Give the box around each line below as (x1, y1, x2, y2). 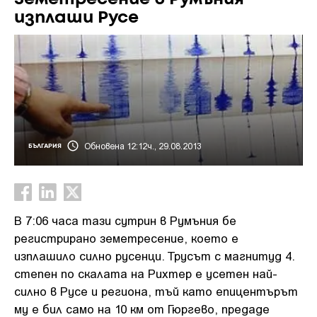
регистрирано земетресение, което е (14, 231, 238, 245)
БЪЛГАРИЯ (28, 142, 62, 149)
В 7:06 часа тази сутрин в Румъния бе (14, 213, 236, 227)
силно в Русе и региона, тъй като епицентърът (14, 284, 298, 298)
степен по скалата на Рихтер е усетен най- (14, 266, 277, 280)
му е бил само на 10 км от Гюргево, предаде (14, 301, 270, 316)
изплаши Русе (14, 11, 139, 25)
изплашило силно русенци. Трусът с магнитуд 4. (14, 248, 294, 263)
